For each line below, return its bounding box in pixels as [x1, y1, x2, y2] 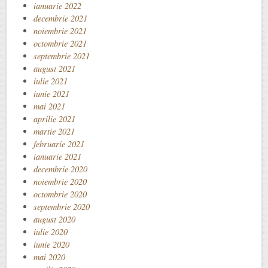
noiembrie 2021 [33, 25, 87, 36]
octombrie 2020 [33, 188, 87, 200]
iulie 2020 [33, 226, 68, 237]
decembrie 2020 [33, 163, 87, 175]
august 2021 [33, 62, 75, 74]
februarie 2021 [33, 138, 84, 150]
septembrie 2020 [33, 200, 90, 212]
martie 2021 [33, 125, 75, 137]
